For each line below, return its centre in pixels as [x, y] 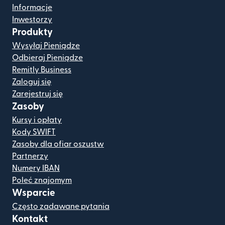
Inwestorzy [32, 19]
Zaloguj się [32, 82]
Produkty [32, 32]
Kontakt [30, 219]
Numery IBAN [36, 168]
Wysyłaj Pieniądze [46, 45]
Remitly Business [42, 70]
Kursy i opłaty [37, 120]
